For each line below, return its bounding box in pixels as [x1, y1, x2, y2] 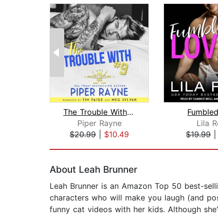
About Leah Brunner [50, 164, 137, 176]
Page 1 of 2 [49, 140, 92, 150]
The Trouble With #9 [127, 107, 133, 117]
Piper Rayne [77, 118, 122, 128]
